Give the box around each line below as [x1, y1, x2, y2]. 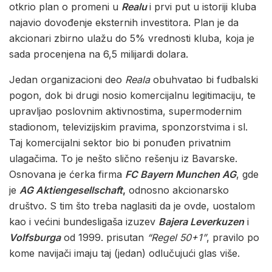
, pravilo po [206, 231, 259, 244]
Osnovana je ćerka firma [9, 168, 125, 181]
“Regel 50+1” [147, 231, 206, 244]
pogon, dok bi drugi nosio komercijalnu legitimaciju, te [9, 89, 256, 102]
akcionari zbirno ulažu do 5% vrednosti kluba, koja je [9, 32, 254, 45]
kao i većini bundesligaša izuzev [9, 216, 158, 228]
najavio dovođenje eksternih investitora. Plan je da [9, 16, 239, 29]
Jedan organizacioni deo [9, 73, 125, 86]
